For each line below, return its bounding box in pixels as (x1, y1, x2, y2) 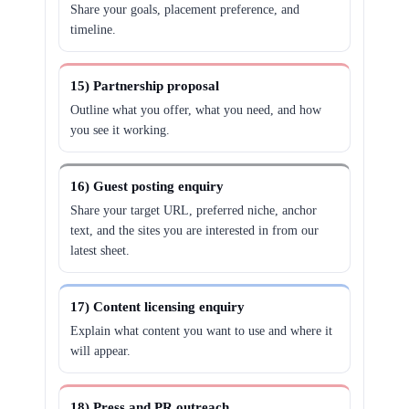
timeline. (70, 23, 117, 37)
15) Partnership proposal (70, 79, 220, 93)
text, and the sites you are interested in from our (70, 224, 320, 237)
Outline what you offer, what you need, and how (70, 103, 322, 117)
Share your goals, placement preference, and (70, 3, 300, 16)
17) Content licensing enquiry (70, 299, 246, 314)
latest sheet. (70, 244, 131, 257)
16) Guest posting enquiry (70, 179, 225, 194)
